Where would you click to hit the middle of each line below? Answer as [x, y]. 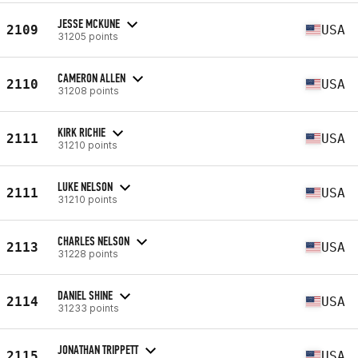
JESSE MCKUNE [89, 23]
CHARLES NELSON [93, 241]
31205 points [88, 36]
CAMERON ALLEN [91, 78]
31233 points [88, 308]
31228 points [88, 253]
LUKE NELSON [85, 186]
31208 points [88, 90]
